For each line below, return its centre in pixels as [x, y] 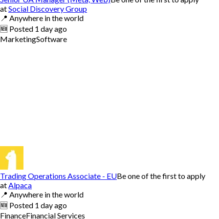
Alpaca [20, 185]
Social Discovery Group [48, 8]
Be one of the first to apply [161, 175]
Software [52, 39]
